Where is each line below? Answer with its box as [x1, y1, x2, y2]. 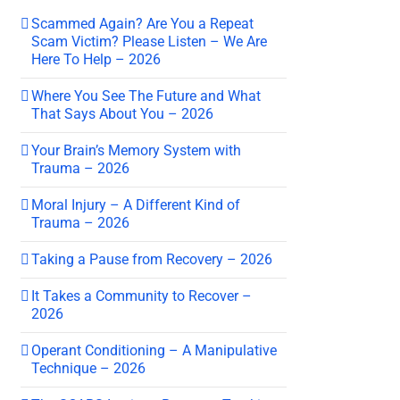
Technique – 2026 [31, 359, 146, 377]
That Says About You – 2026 [31, 104, 213, 122]
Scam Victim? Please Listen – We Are [31, 32, 267, 50]
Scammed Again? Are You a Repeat [31, 14, 254, 32]
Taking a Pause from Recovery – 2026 [31, 250, 272, 268]
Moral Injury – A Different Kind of [31, 196, 240, 213]
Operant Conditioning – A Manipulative [31, 341, 277, 359]
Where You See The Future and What [31, 87, 261, 104]
